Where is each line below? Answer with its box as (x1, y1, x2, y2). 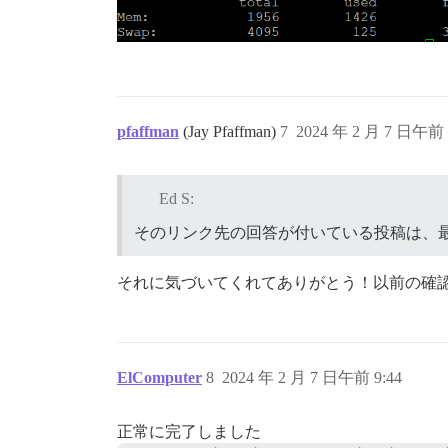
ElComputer (117, 368, 202, 386)
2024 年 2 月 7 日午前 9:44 (222, 368, 402, 386)
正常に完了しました (117, 422, 261, 440)
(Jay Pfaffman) (183, 122, 280, 140)
